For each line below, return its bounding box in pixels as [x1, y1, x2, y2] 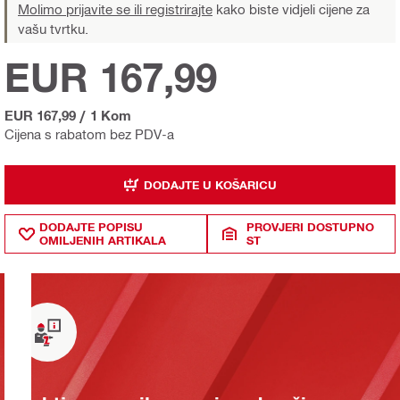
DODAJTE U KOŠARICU [144, 177, 277, 192]
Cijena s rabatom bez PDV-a [4, 126, 174, 143]
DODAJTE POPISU [39, 220, 143, 235]
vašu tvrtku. [18, 21, 88, 37]
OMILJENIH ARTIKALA [39, 233, 166, 248]
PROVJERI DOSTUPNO [246, 220, 375, 235]
